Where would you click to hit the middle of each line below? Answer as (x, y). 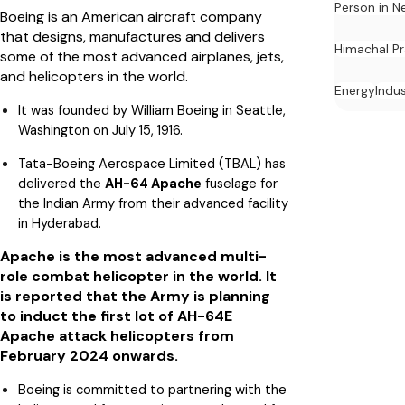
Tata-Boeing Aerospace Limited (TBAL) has (152, 163)
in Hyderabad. (61, 223)
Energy (355, 91)
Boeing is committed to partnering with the (152, 389)
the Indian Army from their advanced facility (153, 203)
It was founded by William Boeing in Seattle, (152, 110)
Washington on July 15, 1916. (100, 130)
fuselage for (240, 183)
